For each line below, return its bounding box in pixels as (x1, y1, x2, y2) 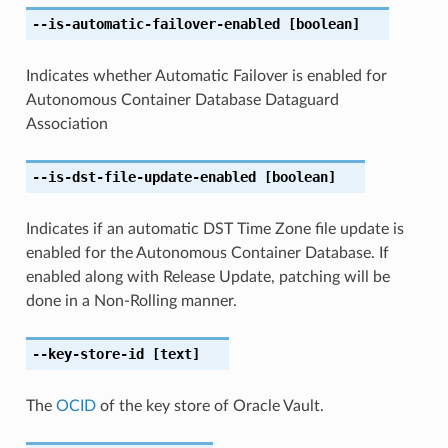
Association (25, 115, 108, 132)
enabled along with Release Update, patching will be (25, 268, 390, 285)
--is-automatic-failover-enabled (31, 15, 280, 32)
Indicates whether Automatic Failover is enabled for (25, 67, 387, 84)
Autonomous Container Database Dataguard (25, 91, 339, 108)
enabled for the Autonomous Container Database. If (25, 244, 389, 261)
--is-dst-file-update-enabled (31, 168, 256, 185)
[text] (143, 345, 200, 362)
